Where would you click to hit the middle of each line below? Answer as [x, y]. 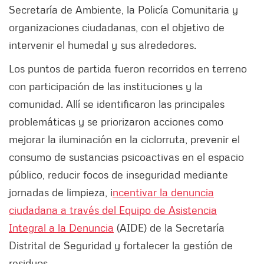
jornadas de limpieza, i [61, 192]
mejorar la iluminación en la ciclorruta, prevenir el [124, 139]
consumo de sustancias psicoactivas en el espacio [126, 157]
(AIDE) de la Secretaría [169, 228]
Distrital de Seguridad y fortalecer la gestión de [121, 245]
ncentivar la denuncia [163, 192]
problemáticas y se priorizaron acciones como [116, 122]
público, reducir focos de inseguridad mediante [118, 175]
